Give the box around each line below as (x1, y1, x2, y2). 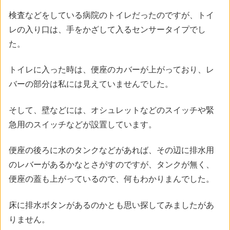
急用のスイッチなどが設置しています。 (9, 120, 157, 129)
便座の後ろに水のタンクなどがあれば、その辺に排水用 (9, 146, 214, 155)
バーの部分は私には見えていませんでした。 (9, 80, 173, 89)
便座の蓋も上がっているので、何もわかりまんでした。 (9, 175, 214, 184)
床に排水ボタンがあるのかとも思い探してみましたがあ (9, 200, 214, 209)
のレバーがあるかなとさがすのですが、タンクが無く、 (9, 160, 214, 169)
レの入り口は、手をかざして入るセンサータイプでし (9, 25, 206, 34)
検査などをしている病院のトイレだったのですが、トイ (9, 11, 214, 20)
